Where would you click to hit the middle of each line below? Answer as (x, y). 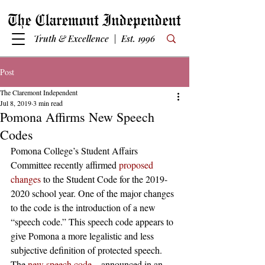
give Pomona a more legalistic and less (83, 236)
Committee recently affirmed (65, 165)
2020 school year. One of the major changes (93, 193)
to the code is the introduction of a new (84, 207)
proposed (137, 165)
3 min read (48, 103)
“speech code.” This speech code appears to (93, 222)
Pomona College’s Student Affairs (75, 151)
